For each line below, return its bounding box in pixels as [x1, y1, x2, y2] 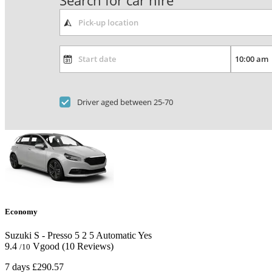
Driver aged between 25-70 [77, 96, 174, 107]
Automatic [94, 230, 136, 241]
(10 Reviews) [62, 241, 114, 252]
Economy [5, 207, 38, 216]
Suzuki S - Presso [5, 230, 72, 241]
